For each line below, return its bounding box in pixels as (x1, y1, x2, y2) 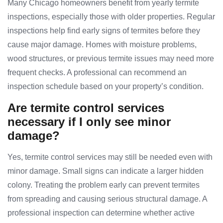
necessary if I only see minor (7, 115, 171, 129)
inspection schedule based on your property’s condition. (7, 82, 204, 91)
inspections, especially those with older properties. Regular (7, 12, 215, 21)
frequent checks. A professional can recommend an (7, 68, 187, 77)
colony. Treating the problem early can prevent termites (7, 181, 200, 190)
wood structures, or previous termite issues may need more (7, 54, 214, 63)
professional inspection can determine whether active (7, 209, 195, 218)
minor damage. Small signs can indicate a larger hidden (7, 167, 204, 176)
